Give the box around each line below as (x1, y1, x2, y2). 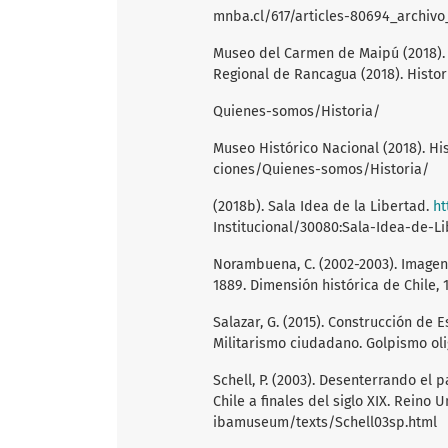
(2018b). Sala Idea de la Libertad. (213, 197, 433, 215)
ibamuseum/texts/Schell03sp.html (213, 413, 437, 431)
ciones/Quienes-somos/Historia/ (213, 160, 429, 178)
